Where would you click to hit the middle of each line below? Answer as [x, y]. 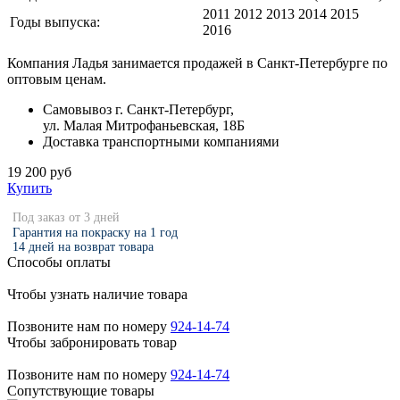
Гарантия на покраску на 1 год [95, 232]
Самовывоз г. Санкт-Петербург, [138, 109]
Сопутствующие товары [81, 390]
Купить [29, 187]
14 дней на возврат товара [83, 246]
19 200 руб [39, 171]
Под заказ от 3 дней [66, 217]
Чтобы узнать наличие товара [97, 294]
